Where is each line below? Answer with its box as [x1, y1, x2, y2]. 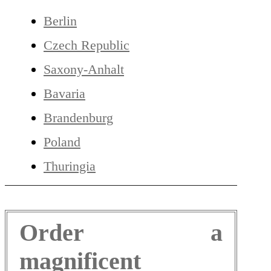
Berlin [44, 13, 77, 29]
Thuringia [44, 158, 96, 174]
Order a [19, 219, 223, 247]
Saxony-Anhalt [44, 62, 124, 77]
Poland [44, 134, 80, 150]
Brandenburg [44, 110, 113, 126]
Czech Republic [44, 38, 129, 53]
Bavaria [44, 86, 85, 102]
